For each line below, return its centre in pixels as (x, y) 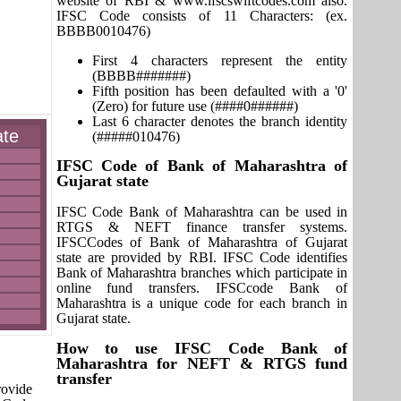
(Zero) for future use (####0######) (195, 106)
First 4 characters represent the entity (220, 60)
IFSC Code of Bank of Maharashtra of (202, 166)
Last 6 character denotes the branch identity (220, 121)
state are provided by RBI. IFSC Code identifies (202, 257)
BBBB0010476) (103, 31)
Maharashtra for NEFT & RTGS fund (202, 363)
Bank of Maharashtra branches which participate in (202, 273)
